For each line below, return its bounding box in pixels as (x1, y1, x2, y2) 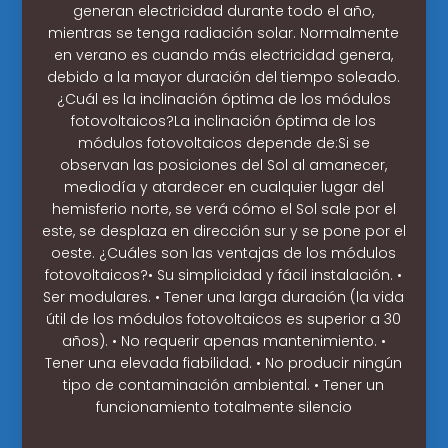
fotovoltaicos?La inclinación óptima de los (71, 110, 377, 131)
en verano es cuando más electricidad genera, (54, 44, 394, 65)
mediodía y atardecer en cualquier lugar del (63, 176, 384, 197)
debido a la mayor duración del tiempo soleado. (47, 66, 401, 87)
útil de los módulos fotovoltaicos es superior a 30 (46, 308, 402, 329)
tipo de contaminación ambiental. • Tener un (63, 374, 385, 395)
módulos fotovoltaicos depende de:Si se (77, 132, 370, 153)
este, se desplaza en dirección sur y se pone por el (41, 220, 406, 241)
